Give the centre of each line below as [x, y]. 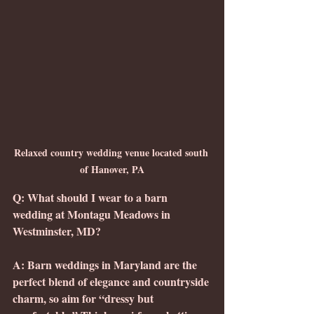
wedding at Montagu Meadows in [93, 214]
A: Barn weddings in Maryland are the [106, 265]
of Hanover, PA [112, 170]
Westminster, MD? [57, 231]
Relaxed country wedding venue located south [112, 153]
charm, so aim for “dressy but [84, 299]
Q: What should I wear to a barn [91, 198]
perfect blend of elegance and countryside [112, 282]
